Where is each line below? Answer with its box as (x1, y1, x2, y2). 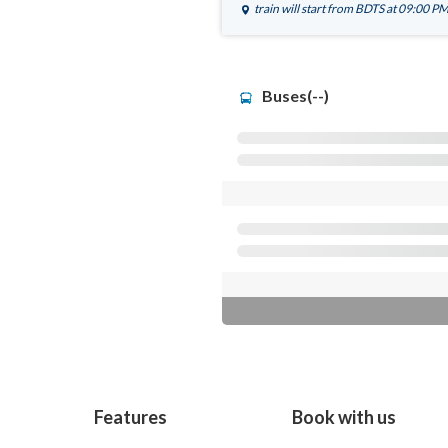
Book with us (291, 406, 396, 429)
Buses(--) (259, 86, 329, 106)
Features (94, 406, 167, 429)
